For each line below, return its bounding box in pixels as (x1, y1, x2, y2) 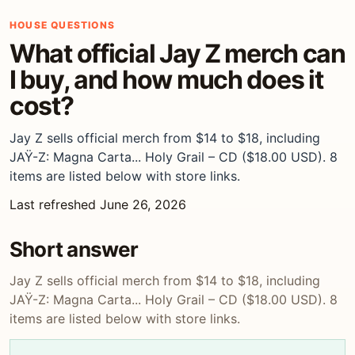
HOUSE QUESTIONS (10, 19, 115, 31)
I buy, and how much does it (10, 64, 323, 95)
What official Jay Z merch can (10, 38, 345, 69)
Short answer (10, 237, 139, 261)
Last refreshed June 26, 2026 (10, 197, 186, 212)
